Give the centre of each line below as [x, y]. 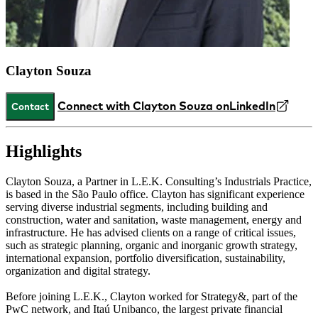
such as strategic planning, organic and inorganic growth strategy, [152, 245]
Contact [30, 106]
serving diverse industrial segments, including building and [137, 207]
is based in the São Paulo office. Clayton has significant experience [155, 194]
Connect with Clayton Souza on [143, 106]
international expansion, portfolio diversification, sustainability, [146, 258]
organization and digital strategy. [78, 270]
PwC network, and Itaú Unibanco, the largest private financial [144, 309]
